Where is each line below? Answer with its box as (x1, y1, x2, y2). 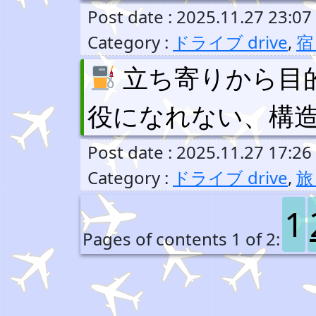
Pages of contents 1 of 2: (83, 227, 280, 250)
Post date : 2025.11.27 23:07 (87, 5, 312, 28)
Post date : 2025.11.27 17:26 (87, 140, 312, 164)
